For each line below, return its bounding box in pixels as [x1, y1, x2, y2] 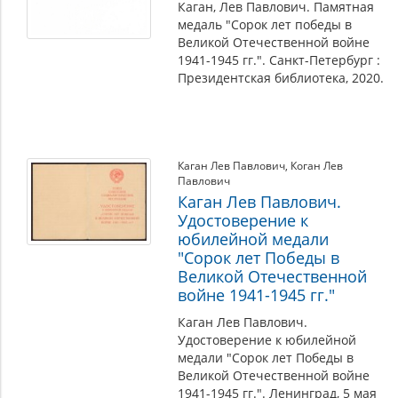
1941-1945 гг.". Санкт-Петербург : [178, 52, 380, 68]
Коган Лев [291, 158, 343, 173]
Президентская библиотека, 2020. [178, 69, 384, 86]
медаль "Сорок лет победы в [178, 16, 352, 33]
